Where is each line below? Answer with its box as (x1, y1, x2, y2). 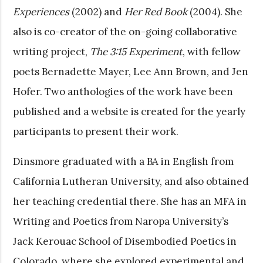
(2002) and (69, 5, 125, 18)
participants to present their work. (13, 124, 179, 138)
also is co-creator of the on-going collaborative (13, 25, 238, 38)
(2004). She (187, 5, 243, 18)
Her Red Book (124, 5, 188, 18)
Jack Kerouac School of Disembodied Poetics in (13, 234, 237, 248)
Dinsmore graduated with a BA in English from (13, 154, 234, 168)
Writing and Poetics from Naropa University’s (13, 214, 229, 228)
